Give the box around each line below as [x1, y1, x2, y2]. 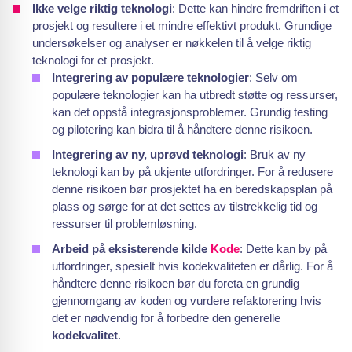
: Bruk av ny [244, 148, 306, 161]
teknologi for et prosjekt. [32, 53, 154, 67]
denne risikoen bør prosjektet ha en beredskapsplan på [52, 182, 332, 196]
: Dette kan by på [240, 242, 327, 255]
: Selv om [249, 71, 298, 84]
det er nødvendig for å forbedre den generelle [52, 311, 280, 324]
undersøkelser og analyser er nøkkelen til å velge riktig [32, 36, 311, 49]
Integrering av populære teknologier [52, 71, 249, 84]
